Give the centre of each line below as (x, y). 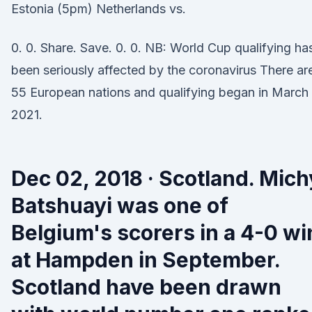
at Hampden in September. (146, 260)
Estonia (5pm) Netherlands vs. (99, 9)
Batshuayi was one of (120, 205)
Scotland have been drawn (146, 287)
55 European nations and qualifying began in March (160, 92)
